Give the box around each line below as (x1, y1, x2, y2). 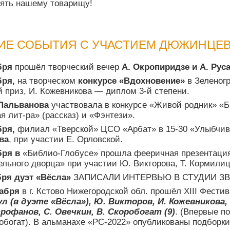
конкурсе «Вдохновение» (78, 76, 185, 86)
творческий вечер (48, 62, 122, 72)
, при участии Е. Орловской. (9, 135, 123, 145)
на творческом (15, 76, 78, 86)
